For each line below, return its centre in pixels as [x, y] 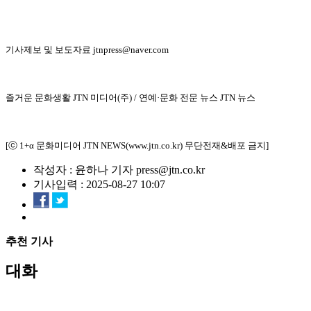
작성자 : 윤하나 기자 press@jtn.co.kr [119, 170]
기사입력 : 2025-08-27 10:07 [99, 184]
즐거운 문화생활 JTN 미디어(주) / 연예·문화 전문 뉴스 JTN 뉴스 [131, 98]
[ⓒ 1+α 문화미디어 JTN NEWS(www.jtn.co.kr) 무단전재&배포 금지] [137, 145]
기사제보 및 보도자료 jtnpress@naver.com [87, 50]
